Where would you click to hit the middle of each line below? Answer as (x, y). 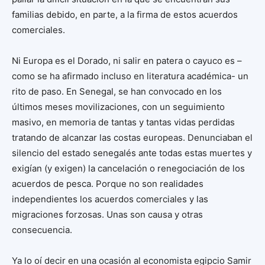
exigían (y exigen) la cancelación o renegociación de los (128, 168)
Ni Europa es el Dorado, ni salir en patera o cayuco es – (127, 60)
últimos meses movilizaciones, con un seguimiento (118, 106)
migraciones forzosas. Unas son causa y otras (107, 214)
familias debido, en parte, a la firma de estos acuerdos (125, 14)
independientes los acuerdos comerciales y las (110, 199)
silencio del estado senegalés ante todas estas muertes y (132, 153)
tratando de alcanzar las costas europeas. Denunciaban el (132, 137)
